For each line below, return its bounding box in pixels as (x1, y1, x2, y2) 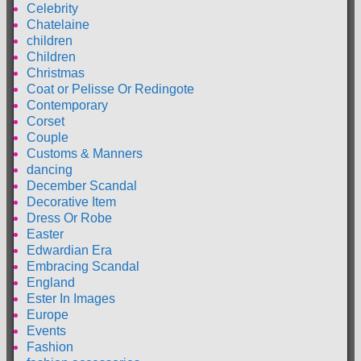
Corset (27, 114, 64, 129)
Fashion (27, 340, 73, 355)
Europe (27, 308, 68, 322)
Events (27, 324, 66, 338)
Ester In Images (27, 292, 115, 306)
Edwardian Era (27, 243, 112, 258)
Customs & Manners (27, 147, 143, 161)
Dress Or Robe (27, 211, 112, 226)
